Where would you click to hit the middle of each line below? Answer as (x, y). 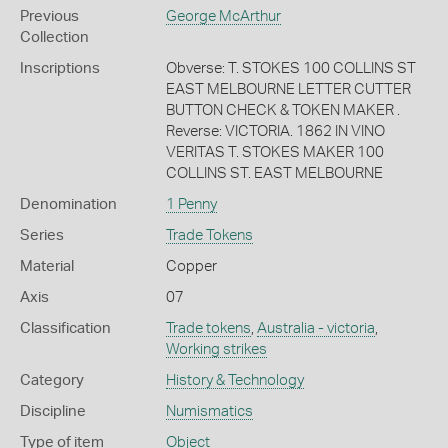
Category (52, 380)
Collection (54, 37)
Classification (65, 328)
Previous (49, 16)
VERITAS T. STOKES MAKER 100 (274, 152)
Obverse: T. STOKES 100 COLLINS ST (290, 68)
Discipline (53, 411)
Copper (191, 266)
